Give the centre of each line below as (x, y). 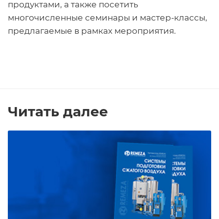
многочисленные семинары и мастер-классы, (108, 18)
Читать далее (58, 112)
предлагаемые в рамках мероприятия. (92, 31)
